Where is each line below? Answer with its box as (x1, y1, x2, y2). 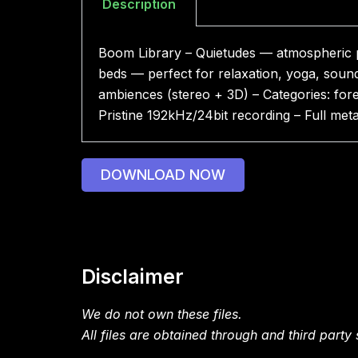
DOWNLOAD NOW (101, 166, 225, 184)
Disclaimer (82, 265, 184, 289)
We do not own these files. (82, 305, 242, 322)
